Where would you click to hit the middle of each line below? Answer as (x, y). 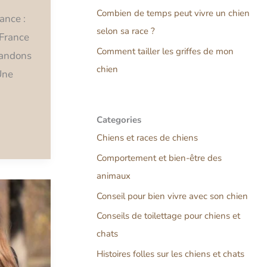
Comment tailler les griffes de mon (165, 52)
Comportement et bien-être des (159, 158)
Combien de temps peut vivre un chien (173, 13)
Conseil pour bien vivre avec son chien (172, 196)
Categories (119, 120)
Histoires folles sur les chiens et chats (170, 254)
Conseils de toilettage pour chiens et (168, 216)
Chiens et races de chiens (147, 138)
